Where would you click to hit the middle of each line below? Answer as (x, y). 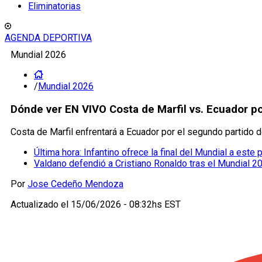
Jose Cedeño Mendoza (75, 184)
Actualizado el (41, 205)
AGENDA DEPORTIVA (48, 38)
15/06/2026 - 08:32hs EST (126, 205)
